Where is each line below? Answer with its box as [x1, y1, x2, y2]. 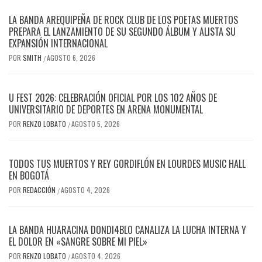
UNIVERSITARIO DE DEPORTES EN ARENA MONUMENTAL [9, 102, 203, 117]
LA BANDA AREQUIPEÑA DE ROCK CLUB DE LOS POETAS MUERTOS [9, 13, 238, 27]
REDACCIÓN [23, 185, 57, 195]
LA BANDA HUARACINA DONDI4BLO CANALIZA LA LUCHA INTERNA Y [9, 223, 246, 237]
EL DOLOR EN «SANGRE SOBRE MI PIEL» [9, 235, 147, 249]
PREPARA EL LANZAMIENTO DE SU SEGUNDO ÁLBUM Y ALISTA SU [9, 25, 236, 39]
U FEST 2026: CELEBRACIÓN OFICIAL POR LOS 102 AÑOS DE [9, 91, 217, 105]
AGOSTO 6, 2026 [47, 53, 95, 63]
